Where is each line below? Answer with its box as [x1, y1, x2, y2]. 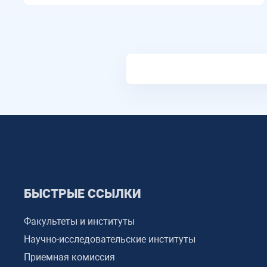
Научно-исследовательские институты [24, 234, 195, 245]
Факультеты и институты [24, 216, 135, 227]
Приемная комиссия [24, 252, 115, 263]
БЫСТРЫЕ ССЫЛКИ [24, 187, 141, 201]
